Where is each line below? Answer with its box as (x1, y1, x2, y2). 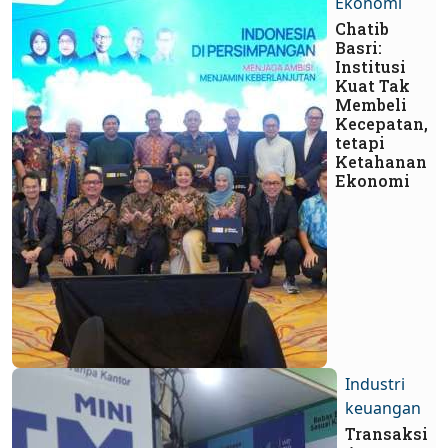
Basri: (335, 37, 382, 59)
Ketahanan (335, 151, 427, 173)
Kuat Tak (335, 75, 410, 97)
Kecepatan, (335, 113, 428, 135)
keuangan (345, 397, 421, 420)
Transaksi (345, 423, 428, 445)
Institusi (335, 56, 406, 78)
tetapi (335, 132, 385, 154)
